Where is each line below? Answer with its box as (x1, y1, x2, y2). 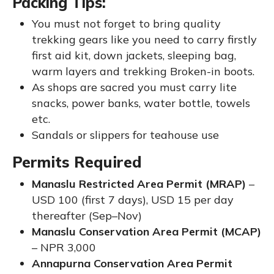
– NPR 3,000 (32, 240, 96, 254)
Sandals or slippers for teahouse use (32, 127, 219, 142)
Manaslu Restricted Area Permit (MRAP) (32, 176, 246, 191)
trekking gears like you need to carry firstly (32, 32, 257, 46)
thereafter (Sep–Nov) (32, 208, 142, 223)
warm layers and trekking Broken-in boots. (32, 64, 254, 78)
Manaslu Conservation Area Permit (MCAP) (32, 224, 261, 239)
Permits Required (12, 152, 142, 171)
